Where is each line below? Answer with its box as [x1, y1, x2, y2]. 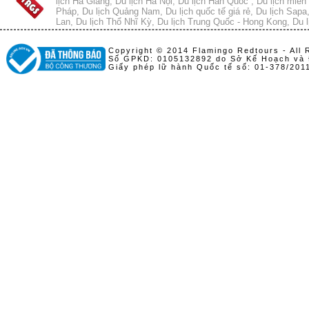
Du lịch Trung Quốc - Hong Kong [157, 16, 287, 27]
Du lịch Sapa [256, 6, 307, 17]
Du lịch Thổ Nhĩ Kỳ [76, 16, 152, 27]
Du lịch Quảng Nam [82, 6, 160, 17]
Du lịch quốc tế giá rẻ [166, 6, 250, 17]
